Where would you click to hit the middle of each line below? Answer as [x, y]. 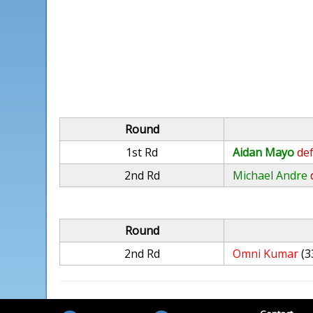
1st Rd [142, 152]
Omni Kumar [266, 254]
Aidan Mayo [264, 152]
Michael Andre [270, 175]
